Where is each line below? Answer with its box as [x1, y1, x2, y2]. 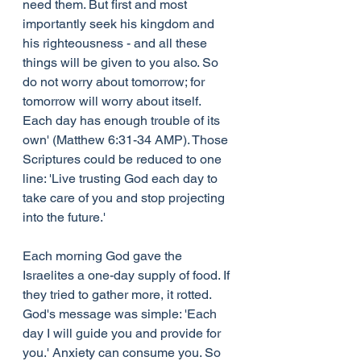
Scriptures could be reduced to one [23, 151, 225, 167]
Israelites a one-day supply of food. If [23, 268, 233, 283]
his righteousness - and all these [23, 35, 210, 51]
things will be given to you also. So [23, 55, 222, 70]
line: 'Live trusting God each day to [23, 171, 221, 186]
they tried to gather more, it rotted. [23, 287, 214, 302]
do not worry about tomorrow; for [23, 74, 208, 89]
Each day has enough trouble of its [23, 113, 223, 128]
